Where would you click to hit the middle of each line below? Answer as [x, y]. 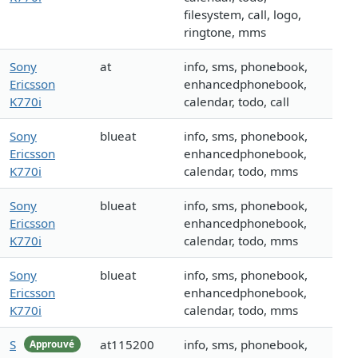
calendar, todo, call [237, 102]
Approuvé [52, 344]
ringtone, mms [225, 32]
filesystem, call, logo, [243, 15]
